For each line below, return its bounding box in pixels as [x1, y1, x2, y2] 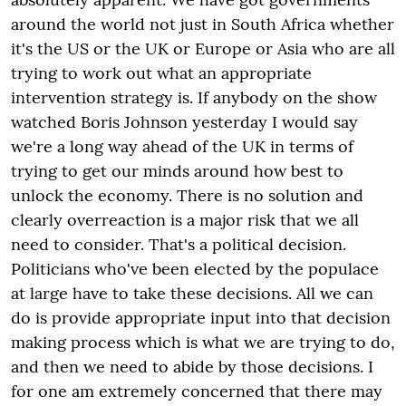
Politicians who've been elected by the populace [11, 257, 379, 279]
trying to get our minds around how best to [11, 159, 343, 181]
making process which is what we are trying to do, [11, 331, 395, 353]
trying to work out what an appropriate [11, 62, 312, 83]
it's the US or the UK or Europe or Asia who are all [11, 37, 395, 59]
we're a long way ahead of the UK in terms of [11, 135, 353, 157]
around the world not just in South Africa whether [11, 13, 394, 34]
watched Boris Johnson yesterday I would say [11, 111, 358, 132]
